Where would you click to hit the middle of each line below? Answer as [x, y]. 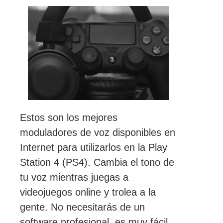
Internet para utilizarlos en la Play [94, 147]
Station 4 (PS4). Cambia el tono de [97, 162]
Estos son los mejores [69, 117]
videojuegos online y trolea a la [88, 192]
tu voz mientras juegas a [74, 177]
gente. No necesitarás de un [82, 207]
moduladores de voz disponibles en [98, 132]
